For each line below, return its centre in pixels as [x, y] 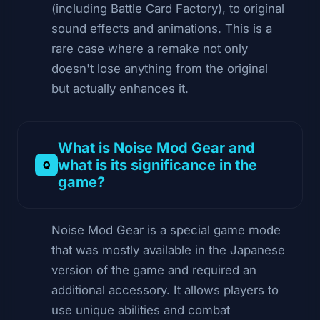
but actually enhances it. [120, 88]
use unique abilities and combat [141, 310]
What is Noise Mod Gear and [156, 147]
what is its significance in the [157, 165]
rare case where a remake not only [150, 48]
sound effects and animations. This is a [162, 28]
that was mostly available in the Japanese [168, 250]
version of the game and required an [154, 270]
